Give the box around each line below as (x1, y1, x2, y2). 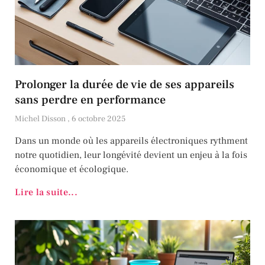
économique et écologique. (15, 163, 128, 176)
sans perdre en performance (15, 92, 166, 108)
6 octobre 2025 (72, 114, 125, 125)
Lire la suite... (15, 186, 77, 199)
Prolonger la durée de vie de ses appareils (15, 77, 234, 93)
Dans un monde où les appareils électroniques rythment (15, 135, 248, 147)
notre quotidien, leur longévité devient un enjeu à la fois (15, 149, 247, 161)
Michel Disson (15, 114, 67, 125)
